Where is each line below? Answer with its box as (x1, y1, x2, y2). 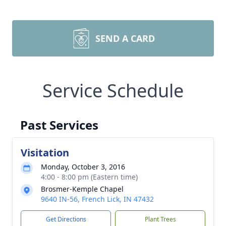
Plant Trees (144, 215, 176, 223)
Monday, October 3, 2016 (41, 162, 125, 172)
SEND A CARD (95, 32, 155, 44)
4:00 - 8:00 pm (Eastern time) (41, 172, 138, 182)
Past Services (20, 117, 98, 133)
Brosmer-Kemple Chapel (41, 184, 124, 194)
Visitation (21, 146, 69, 159)
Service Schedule (42, 78, 184, 103)
